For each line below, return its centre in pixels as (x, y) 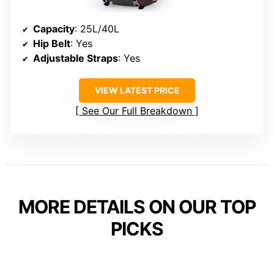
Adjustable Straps (76, 58)
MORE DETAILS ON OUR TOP (137, 206)
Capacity (54, 28)
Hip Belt (52, 43)
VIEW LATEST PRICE (137, 90)
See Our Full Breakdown (137, 110)
